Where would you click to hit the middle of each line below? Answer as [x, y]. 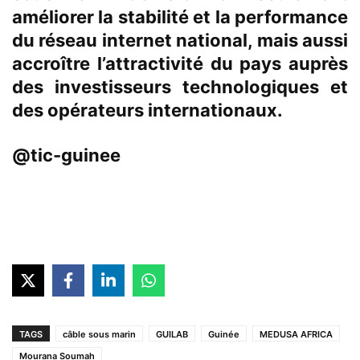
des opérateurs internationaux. [147, 110]
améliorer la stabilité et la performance [180, 17]
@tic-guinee [66, 155]
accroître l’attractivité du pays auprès [180, 64]
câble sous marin [99, 335]
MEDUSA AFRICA [296, 335]
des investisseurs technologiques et [180, 87]
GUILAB [172, 335]
